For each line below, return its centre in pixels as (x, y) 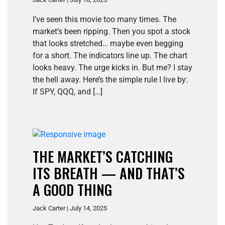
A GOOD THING (72, 190)
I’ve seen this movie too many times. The (104, 20)
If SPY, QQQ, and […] (68, 92)
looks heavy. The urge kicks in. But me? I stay (113, 68)
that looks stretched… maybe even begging (108, 44)
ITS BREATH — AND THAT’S (109, 173)
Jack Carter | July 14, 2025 (70, 208)
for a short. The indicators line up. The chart (110, 56)
